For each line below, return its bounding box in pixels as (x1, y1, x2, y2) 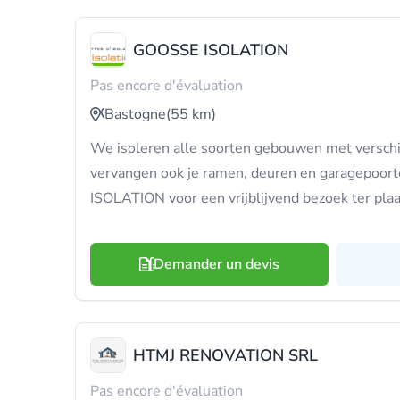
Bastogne (104, 104, 166, 124)
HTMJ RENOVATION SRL (133, 345, 318, 366)
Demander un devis (154, 254, 279, 274)
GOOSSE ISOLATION (133, 39, 288, 61)
